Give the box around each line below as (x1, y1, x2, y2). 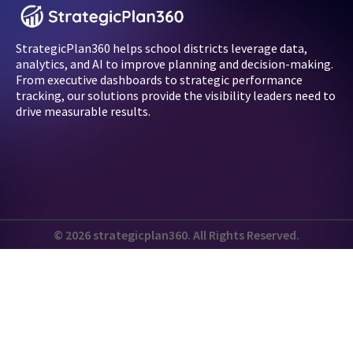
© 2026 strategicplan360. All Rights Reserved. (54, 226, 299, 243)
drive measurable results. (16, 103, 150, 120)
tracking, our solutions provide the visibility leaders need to (16, 87, 336, 104)
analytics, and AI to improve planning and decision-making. (16, 56, 333, 72)
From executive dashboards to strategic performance (16, 72, 303, 88)
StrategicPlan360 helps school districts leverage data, (16, 40, 307, 57)
